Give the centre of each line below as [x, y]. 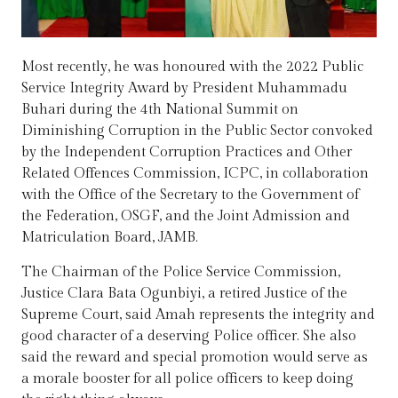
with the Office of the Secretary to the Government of [190, 195]
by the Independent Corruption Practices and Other [187, 153]
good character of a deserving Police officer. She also [189, 336]
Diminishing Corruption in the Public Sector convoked [197, 131]
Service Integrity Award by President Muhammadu [184, 89]
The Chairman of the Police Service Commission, [181, 272]
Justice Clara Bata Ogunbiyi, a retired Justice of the [184, 293]
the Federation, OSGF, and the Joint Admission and [186, 217]
